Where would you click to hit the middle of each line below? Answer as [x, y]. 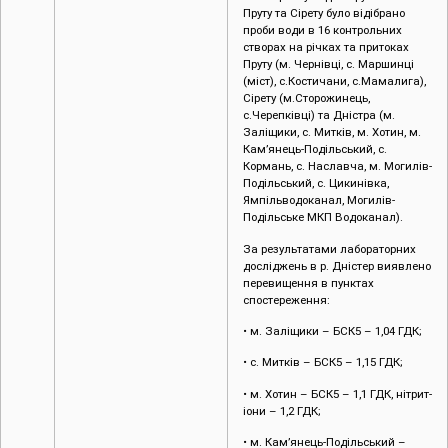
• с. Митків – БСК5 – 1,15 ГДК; [323, 362]
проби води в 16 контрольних [322, 30]
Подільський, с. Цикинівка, [316, 183]
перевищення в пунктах [308, 282]
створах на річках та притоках [327, 47]
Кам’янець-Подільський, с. [315, 149]
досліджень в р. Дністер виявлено [337, 265]
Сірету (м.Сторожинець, [306, 98]
